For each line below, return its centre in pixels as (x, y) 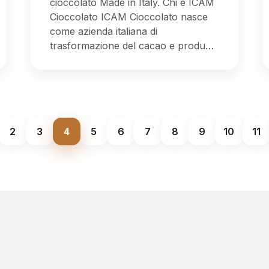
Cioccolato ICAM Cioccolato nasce (129, 17)
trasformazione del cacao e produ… (132, 45)
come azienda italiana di (104, 31)
